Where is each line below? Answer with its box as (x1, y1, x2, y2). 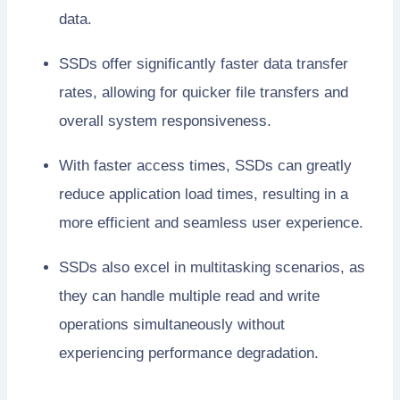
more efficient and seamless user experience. (59, 213, 363, 231)
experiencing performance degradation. (59, 344, 319, 362)
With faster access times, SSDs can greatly (59, 156, 352, 174)
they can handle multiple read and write (59, 287, 320, 304)
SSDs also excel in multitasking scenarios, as (59, 258, 365, 276)
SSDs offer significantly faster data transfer (59, 54, 348, 72)
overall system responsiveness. (59, 112, 271, 129)
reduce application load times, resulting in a (59, 185, 348, 203)
